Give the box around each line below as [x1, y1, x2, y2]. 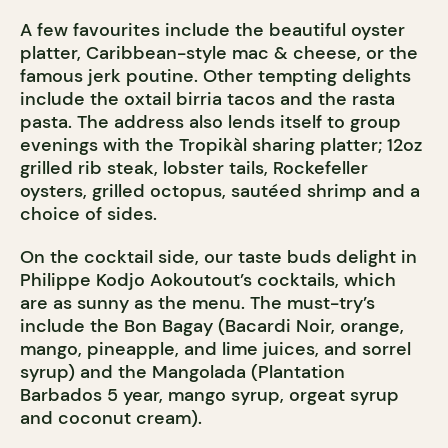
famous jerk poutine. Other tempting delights [20, 64, 411, 89]
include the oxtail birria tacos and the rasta [20, 87, 395, 112]
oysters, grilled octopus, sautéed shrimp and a [20, 179, 420, 204]
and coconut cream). [20, 406, 202, 431]
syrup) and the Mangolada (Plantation [20, 360, 345, 385]
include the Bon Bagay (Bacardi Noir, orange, [20, 314, 404, 339]
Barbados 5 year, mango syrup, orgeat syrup [20, 383, 399, 408]
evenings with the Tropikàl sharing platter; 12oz [20, 133, 422, 158]
